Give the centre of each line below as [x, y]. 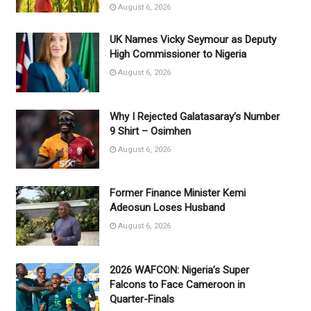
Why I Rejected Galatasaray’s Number [194, 116]
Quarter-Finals [142, 300]
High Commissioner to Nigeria [178, 54]
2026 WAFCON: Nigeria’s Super [179, 270]
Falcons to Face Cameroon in [177, 285]
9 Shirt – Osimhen [150, 131]
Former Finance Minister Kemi [177, 193]
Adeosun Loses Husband [167, 208]
